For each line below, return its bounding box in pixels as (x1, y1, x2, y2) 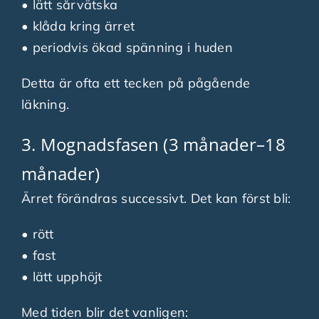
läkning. (21, 95, 70, 113)
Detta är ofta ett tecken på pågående (21, 74, 251, 91)
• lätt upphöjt (21, 268, 103, 285)
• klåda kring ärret (21, 17, 135, 34)
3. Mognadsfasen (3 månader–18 (21, 132, 286, 156)
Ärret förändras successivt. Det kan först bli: (21, 189, 291, 206)
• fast (21, 246, 56, 263)
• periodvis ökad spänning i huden (21, 38, 233, 56)
